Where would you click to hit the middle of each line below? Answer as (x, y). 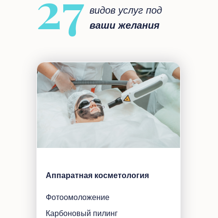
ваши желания (125, 25)
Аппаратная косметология (97, 175)
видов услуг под (126, 10)
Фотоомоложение (78, 197)
